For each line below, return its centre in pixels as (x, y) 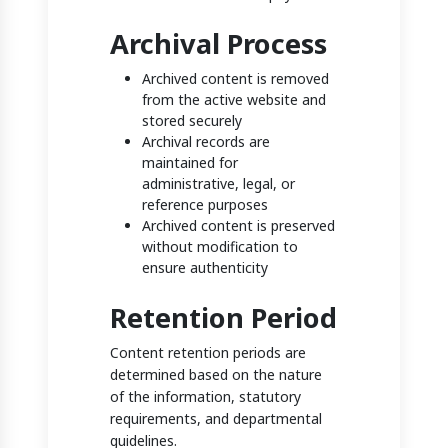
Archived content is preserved (239, 226)
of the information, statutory (206, 397)
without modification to (220, 247)
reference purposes (205, 205)
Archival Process (219, 44)
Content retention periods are (208, 353)
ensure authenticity (205, 268)
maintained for (190, 163)
